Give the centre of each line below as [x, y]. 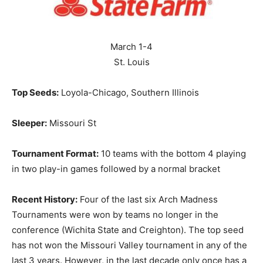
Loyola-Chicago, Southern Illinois [129, 92]
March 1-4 [131, 46]
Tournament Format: [55, 153]
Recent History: [45, 199]
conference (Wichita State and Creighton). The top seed [128, 230]
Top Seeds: [35, 92]
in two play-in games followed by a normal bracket [116, 168]
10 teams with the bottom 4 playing [172, 153]
